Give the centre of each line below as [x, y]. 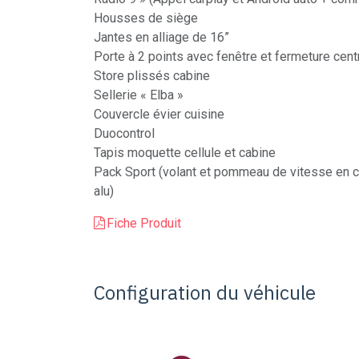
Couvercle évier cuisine [159, 114]
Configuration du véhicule [205, 292]
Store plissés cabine [152, 76]
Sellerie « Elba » [139, 95]
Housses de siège [146, 18]
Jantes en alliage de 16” [161, 37]
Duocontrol [124, 133]
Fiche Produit [144, 223]
